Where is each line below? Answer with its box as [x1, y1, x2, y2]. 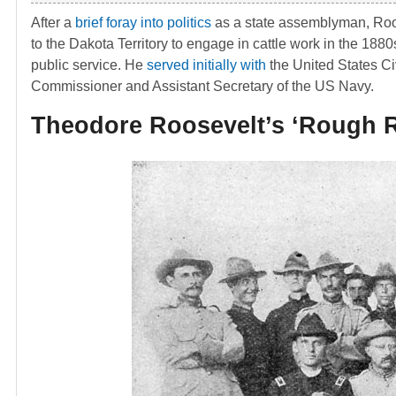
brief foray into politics [75, 14, 211, 30]
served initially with [147, 57, 266, 72]
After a [31, 14, 75, 30]
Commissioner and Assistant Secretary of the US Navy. [31, 78, 374, 94]
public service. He [31, 57, 147, 72]
